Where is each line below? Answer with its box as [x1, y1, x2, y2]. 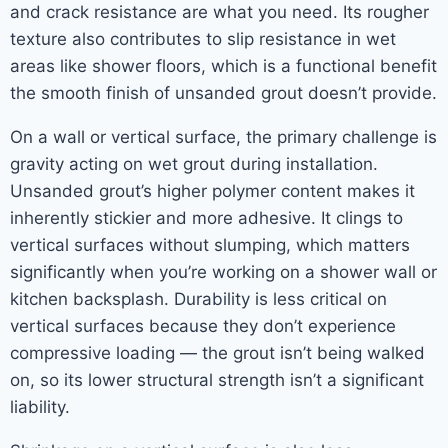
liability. [10, 397, 70, 417]
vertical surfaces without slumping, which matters [10, 235, 410, 255]
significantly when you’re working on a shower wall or [10, 262, 437, 282]
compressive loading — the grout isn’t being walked [10, 343, 425, 363]
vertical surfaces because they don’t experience [10, 316, 396, 336]
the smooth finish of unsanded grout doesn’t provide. [10, 83, 437, 103]
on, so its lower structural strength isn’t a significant [10, 370, 424, 390]
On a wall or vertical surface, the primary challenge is [10, 127, 437, 147]
